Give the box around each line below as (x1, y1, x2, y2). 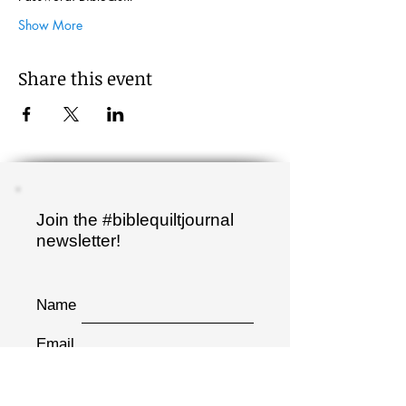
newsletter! (36, 231, 121, 250)
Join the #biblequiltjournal (36, 210, 234, 229)
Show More (18, 16, 82, 34)
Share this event (18, 65, 152, 91)
